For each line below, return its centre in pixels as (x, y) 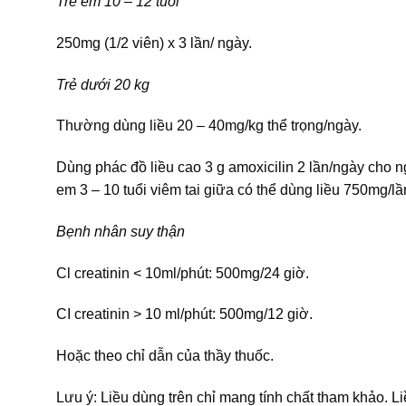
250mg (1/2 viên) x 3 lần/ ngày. (154, 43)
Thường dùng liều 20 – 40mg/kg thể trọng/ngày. (209, 126)
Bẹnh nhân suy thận (121, 231)
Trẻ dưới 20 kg (103, 84)
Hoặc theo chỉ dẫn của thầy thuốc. (165, 356)
